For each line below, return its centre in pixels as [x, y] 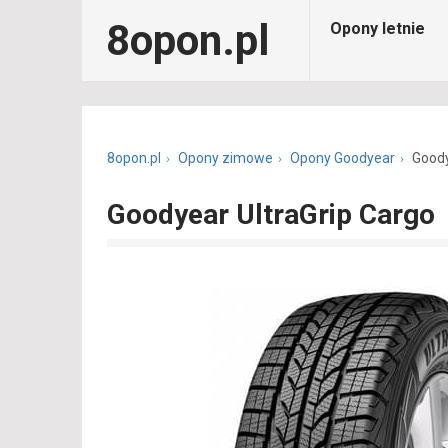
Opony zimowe [225, 158]
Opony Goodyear [342, 158]
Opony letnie [377, 28]
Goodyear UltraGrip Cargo [271, 214]
